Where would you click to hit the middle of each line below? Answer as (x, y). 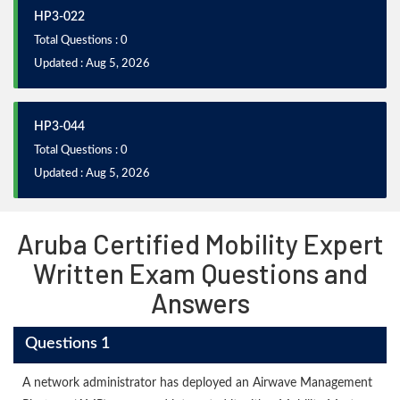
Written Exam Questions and (200, 273)
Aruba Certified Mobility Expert (200, 243)
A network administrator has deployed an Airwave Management (197, 383)
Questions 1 (67, 344)
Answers (200, 302)
